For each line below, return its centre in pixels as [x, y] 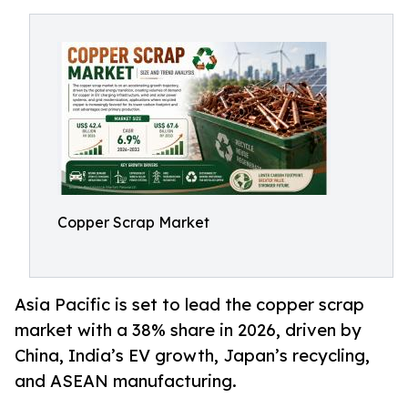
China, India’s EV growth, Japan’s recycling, [192, 356]
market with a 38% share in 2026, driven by [188, 330]
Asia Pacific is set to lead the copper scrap [189, 305]
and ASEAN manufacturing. [126, 381]
